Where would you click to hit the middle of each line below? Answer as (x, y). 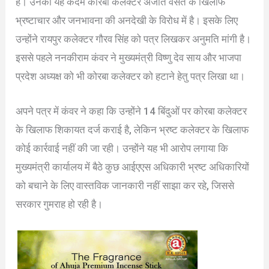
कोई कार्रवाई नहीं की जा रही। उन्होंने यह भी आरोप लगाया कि (122, 149)
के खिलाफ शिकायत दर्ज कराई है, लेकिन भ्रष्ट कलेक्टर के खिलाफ (132, 130)
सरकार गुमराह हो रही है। (59, 204)
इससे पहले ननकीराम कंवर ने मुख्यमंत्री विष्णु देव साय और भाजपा (129, 58)
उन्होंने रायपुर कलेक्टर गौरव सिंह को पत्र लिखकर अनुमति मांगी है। (134, 39)
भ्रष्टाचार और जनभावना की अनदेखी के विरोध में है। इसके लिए (127, 21)
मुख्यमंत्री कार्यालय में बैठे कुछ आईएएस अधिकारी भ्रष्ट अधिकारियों (133, 167)
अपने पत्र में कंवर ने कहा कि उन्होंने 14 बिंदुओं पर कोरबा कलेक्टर (131, 111)
